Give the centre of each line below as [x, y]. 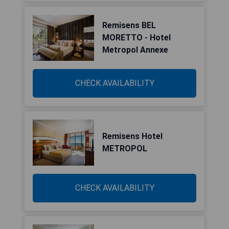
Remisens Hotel [132, 136]
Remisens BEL [129, 25]
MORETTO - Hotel [136, 38]
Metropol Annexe [135, 50]
